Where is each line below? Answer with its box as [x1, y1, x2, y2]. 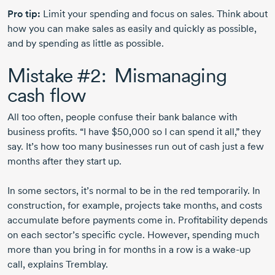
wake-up [212, 244, 250, 256]
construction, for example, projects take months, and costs [7, 199, 262, 212]
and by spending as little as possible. [7, 37, 164, 50]
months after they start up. [7, 155, 122, 168]
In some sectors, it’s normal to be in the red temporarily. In [7, 185, 260, 197]
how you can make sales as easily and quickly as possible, [7, 23, 257, 35]
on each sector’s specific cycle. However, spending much [7, 229, 260, 241]
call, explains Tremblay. [7, 258, 108, 271]
